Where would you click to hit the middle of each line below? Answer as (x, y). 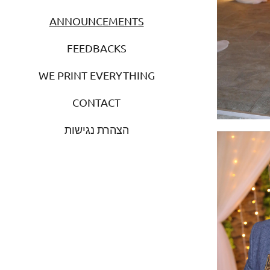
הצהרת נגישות (96, 129)
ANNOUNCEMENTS (96, 20)
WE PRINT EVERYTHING (96, 75)
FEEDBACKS (96, 48)
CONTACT (96, 102)
